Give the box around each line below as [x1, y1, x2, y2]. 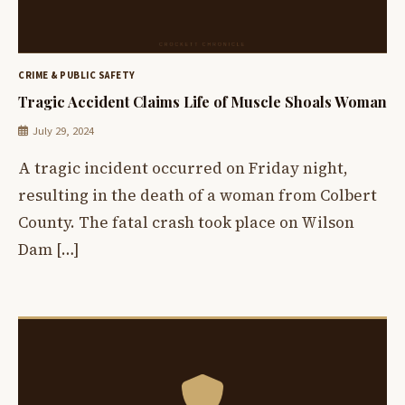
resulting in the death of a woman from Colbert [18, 184, 377, 206]
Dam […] [18, 238, 80, 260]
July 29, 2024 [33, 122, 94, 139]
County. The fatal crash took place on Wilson [18, 211, 354, 233]
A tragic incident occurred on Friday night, [18, 156, 348, 179]
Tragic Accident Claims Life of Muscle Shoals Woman [18, 91, 387, 111]
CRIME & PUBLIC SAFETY [18, 69, 136, 83]
